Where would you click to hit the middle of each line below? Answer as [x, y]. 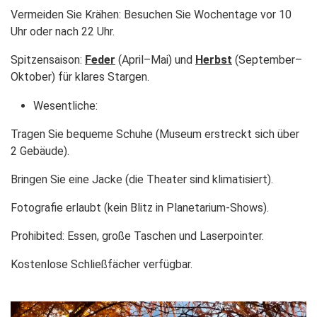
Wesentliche [64, 106]
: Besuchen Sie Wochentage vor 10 [205, 15]
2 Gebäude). [40, 151]
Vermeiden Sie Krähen [65, 15]
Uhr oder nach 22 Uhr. [63, 31]
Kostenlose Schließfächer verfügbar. [102, 264]
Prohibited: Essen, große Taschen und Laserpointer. [137, 236]
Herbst [214, 60]
